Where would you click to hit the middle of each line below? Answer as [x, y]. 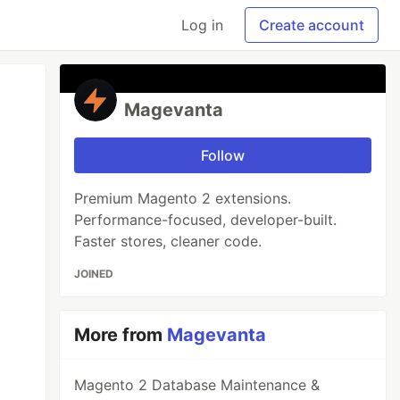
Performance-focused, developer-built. [206, 220]
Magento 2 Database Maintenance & [197, 385]
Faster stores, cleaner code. [168, 241]
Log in [202, 25]
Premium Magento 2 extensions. [183, 198]
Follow [223, 155]
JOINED [94, 274]
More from [121, 335]
